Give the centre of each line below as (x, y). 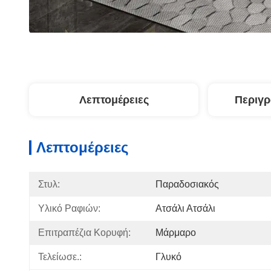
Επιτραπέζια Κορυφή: (84, 233)
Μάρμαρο (176, 233)
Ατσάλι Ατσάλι (185, 208)
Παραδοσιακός (187, 184)
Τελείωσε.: (60, 257)
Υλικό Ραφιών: (69, 208)
